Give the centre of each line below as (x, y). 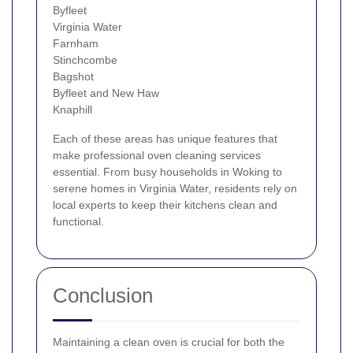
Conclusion (103, 295)
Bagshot (73, 76)
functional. (78, 221)
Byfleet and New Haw (106, 93)
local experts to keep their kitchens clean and (165, 204)
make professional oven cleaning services (157, 155)
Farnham (76, 43)
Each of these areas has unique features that (165, 138)
